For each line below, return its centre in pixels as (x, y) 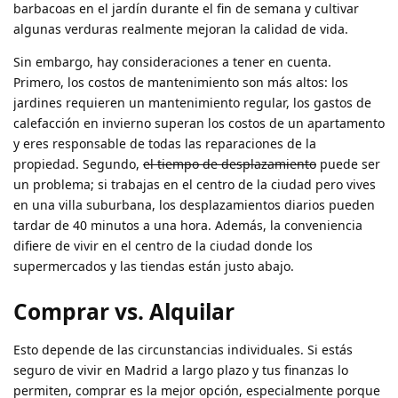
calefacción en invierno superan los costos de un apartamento (199, 123)
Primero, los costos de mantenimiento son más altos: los (181, 82)
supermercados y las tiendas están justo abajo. (154, 266)
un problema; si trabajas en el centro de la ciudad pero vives (195, 184)
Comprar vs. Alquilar (124, 312)
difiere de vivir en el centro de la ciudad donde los (163, 245)
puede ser (348, 163)
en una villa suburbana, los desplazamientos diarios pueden (194, 204)
